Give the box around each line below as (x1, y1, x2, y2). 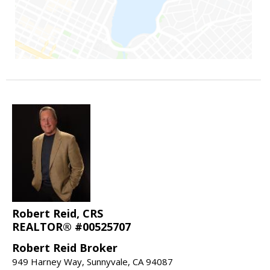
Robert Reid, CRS (12, 206, 103, 221)
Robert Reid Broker (12, 240, 118, 256)
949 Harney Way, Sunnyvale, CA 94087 (12, 256, 173, 268)
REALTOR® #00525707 (12, 219, 131, 234)
